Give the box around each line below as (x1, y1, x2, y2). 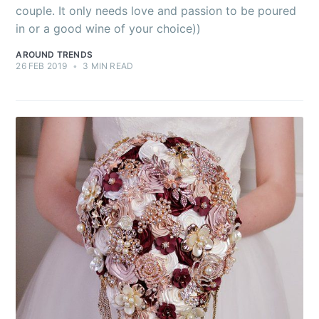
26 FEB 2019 (16, 60, 68, 71)
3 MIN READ (80, 60, 134, 71)
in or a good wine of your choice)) (16, 21, 202, 36)
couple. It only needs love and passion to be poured (16, 3, 297, 18)
